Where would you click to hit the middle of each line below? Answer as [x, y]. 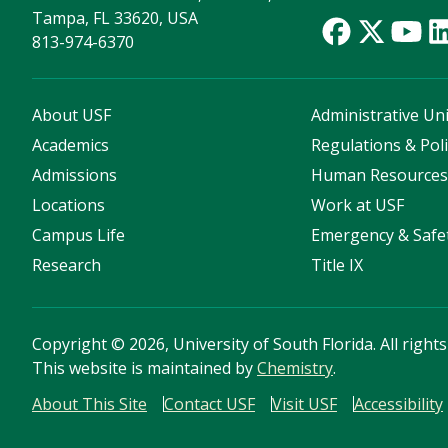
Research [66, 265]
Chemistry [295, 368]
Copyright [71, 344]
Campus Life [78, 235]
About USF [71, 115]
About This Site [89, 404]
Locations [68, 205]
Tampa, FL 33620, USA [115, 18]
